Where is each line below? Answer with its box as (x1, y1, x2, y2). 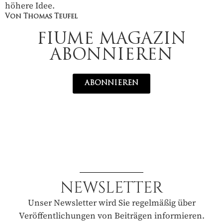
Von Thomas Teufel (5, 13, 78, 20)
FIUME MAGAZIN (37, 32, 186, 48)
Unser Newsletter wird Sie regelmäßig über (27, 197, 196, 209)
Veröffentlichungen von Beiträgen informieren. (18, 210, 205, 222)
